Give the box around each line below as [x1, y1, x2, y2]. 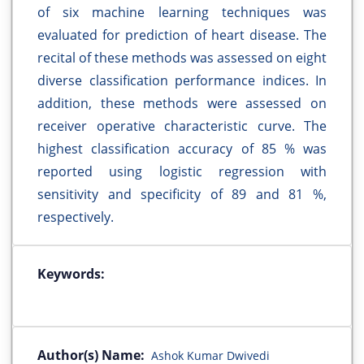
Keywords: [37, 265, 105, 284]
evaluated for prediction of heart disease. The [37, 26, 327, 45]
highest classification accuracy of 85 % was [37, 140, 327, 158]
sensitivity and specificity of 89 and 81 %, [37, 185, 327, 204]
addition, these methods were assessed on [37, 94, 327, 113]
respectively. [37, 208, 114, 227]
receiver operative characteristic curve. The [37, 117, 327, 136]
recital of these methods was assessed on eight [37, 49, 327, 67]
